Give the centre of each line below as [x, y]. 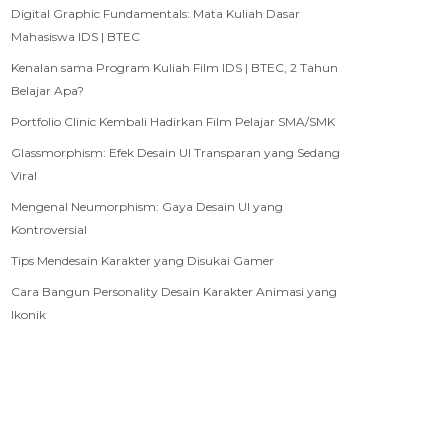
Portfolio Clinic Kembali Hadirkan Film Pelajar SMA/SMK [173, 121]
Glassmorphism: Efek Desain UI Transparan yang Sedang [175, 152]
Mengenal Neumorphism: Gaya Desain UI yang [147, 206]
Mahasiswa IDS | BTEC [75, 36]
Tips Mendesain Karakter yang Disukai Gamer [142, 260]
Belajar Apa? [47, 90]
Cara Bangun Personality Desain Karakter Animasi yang [174, 291]
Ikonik [28, 314]
